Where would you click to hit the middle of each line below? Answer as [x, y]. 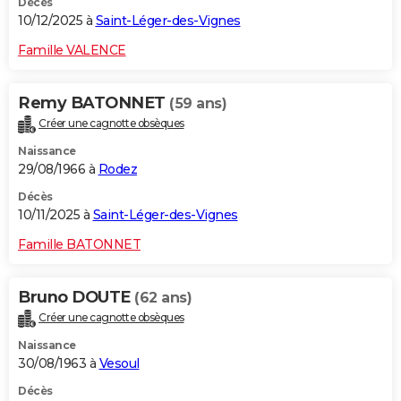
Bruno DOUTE [76, 298]
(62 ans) [163, 298]
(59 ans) [198, 104]
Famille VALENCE [72, 51]
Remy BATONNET [94, 103]
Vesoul [119, 364]
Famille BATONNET [79, 245]
